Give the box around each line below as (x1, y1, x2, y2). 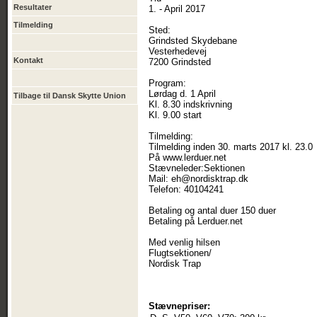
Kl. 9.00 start (149, 110, 202, 120)
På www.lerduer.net (149, 152, 226, 163)
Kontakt (13, 56, 43, 64)
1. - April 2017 (149, 4, 205, 14)
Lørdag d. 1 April (149, 88, 216, 99)
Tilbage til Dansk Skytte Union (13, 91, 126, 100)
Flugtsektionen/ (149, 248, 212, 258)
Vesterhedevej (149, 46, 207, 57)
